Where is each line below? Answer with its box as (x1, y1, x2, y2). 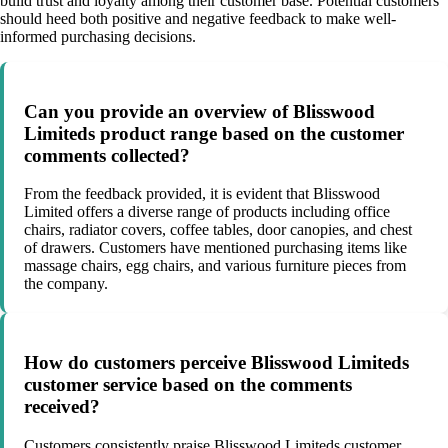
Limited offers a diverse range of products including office (24, 203, 390, 221)
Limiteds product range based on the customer (24, 122, 404, 144)
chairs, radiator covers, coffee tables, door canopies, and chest (24, 221, 412, 239)
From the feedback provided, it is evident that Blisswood (24, 185, 380, 203)
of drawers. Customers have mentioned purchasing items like (24, 239, 407, 257)
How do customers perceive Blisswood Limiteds (24, 352, 409, 374)
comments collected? (24, 144, 190, 166)
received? (24, 396, 100, 418)
